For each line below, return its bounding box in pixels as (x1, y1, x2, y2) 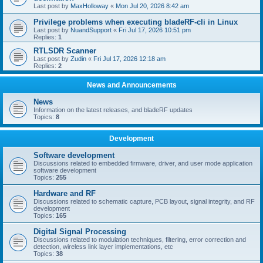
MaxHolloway (70, 2, 109, 9)
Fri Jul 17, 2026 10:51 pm (119, 26, 191, 33)
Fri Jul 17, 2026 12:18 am (93, 55, 166, 62)
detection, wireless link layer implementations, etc (33, 242, 173, 250)
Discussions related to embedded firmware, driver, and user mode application (33, 159, 252, 167)
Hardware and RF (33, 188, 96, 198)
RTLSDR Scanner (33, 46, 96, 55)
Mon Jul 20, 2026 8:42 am (116, 2, 189, 9)
